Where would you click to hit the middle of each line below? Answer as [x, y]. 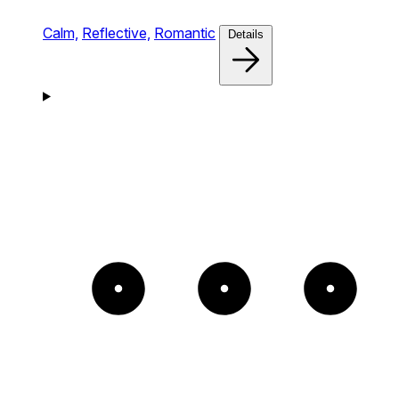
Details [246, 34]
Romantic [185, 33]
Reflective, [116, 33]
